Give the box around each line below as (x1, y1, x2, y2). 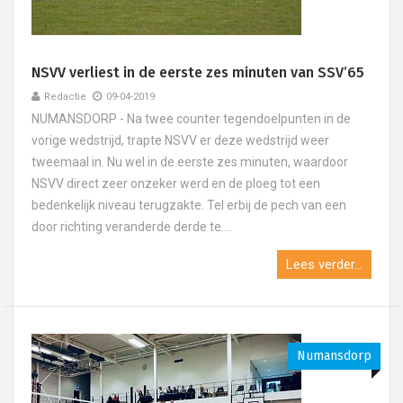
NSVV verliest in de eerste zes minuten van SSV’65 (31, 64, 364, 81)
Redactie (44, 91, 86, 103)
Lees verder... (286, 256, 363, 273)
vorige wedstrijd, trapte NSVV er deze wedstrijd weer (31, 133, 329, 148)
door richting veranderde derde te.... (31, 219, 232, 234)
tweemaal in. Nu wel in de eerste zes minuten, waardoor (31, 155, 348, 169)
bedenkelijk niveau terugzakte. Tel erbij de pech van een (31, 198, 346, 212)
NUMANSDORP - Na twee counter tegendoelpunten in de (31, 112, 351, 126)
